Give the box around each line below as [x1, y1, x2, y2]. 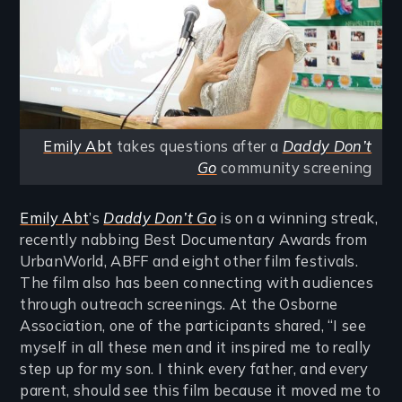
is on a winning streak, [215, 208, 378, 227]
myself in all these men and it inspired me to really [20, 337, 371, 356]
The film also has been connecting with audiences [20, 273, 374, 292]
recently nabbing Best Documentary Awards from [20, 230, 368, 249]
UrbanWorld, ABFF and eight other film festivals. [20, 251, 359, 270]
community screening [216, 159, 372, 178]
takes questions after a [112, 137, 283, 156]
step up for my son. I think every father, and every [20, 359, 369, 378]
